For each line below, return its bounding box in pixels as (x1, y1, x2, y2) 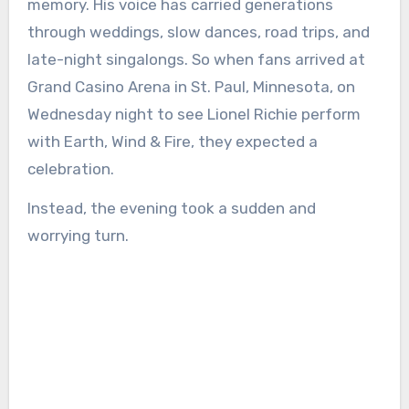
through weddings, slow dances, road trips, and (26, 23, 370, 42)
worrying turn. (26, 226, 129, 245)
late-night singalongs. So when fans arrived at (26, 50, 365, 69)
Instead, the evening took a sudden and (26, 199, 316, 217)
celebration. (26, 160, 114, 179)
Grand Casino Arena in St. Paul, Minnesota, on (26, 78, 355, 97)
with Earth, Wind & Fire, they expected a (26, 132, 318, 152)
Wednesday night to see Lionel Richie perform (26, 105, 361, 124)
